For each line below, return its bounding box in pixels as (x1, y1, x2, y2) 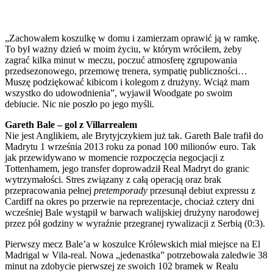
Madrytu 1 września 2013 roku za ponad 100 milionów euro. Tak (5, 141, 256, 152)
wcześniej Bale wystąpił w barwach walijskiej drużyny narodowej (5, 207, 259, 218)
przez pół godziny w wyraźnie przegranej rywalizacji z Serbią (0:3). (5, 218, 265, 229)
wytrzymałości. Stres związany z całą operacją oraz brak (5, 174, 221, 185)
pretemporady (94, 185, 147, 196)
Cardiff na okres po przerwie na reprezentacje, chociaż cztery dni (5, 196, 254, 207)
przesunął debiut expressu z (147, 185, 255, 196)
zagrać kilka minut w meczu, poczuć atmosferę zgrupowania (5, 54, 237, 65)
